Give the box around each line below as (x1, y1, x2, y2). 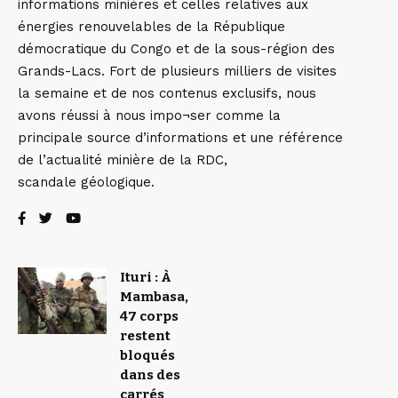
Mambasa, (120, 289, 188, 306)
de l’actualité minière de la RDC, (18, 152, 227, 169)
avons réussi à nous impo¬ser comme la (18, 107, 281, 124)
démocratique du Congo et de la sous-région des (18, 41, 335, 58)
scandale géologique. (18, 174, 155, 191)
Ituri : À (120, 269, 171, 286)
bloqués (120, 347, 175, 364)
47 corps (120, 308, 179, 325)
